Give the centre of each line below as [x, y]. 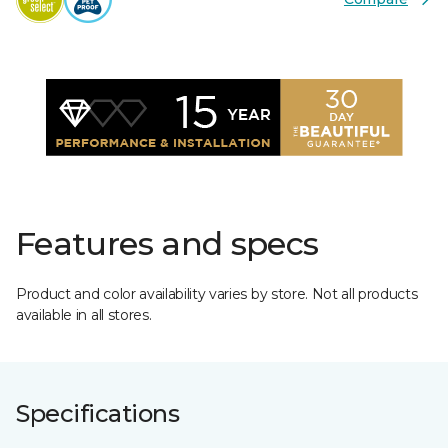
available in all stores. [84, 315]
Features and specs [167, 243]
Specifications [98, 413]
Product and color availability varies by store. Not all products [217, 294]
